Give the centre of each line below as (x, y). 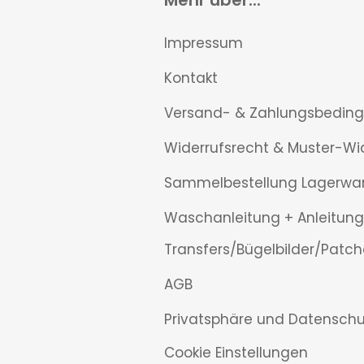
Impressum (204, 43)
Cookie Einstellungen (236, 353)
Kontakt (191, 78)
